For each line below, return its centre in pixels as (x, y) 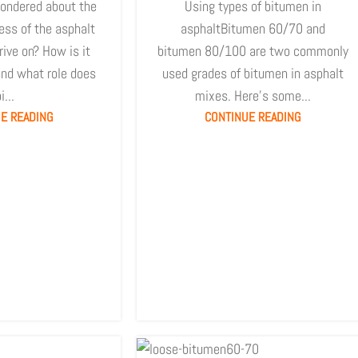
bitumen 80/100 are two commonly (253, 50)
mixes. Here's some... (253, 95)
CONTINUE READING (253, 117)
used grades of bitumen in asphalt (253, 73)
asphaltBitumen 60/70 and (253, 28)
